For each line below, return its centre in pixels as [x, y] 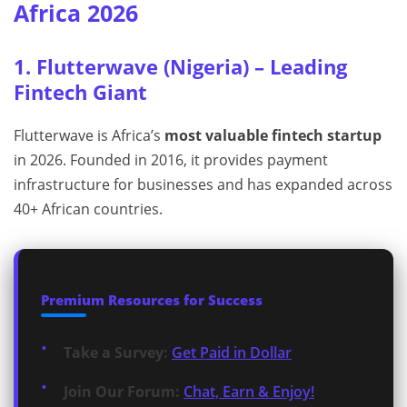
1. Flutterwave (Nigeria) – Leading [180, 67]
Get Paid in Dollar [232, 353]
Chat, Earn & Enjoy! [249, 392]
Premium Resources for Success [152, 300]
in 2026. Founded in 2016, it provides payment [171, 160]
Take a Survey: [116, 353]
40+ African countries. [88, 209]
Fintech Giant [80, 93]
